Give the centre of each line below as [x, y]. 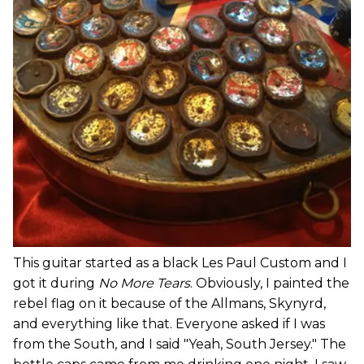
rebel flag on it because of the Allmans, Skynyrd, [169, 303]
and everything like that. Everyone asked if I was [169, 323]
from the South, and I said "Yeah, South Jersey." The [180, 344]
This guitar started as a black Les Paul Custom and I [180, 262]
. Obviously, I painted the [270, 283]
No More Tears [144, 283]
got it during [56, 283]
